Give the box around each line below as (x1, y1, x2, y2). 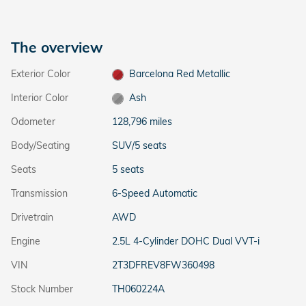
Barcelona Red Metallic (129, 68, 231, 80)
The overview (11, 38, 103, 56)
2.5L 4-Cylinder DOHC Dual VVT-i (111, 235, 260, 247)
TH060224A (111, 283, 165, 295)
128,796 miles (111, 115, 172, 128)
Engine (11, 235, 40, 247)
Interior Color (11, 92, 68, 104)
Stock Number (11, 283, 73, 295)
